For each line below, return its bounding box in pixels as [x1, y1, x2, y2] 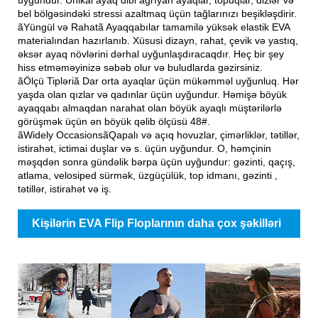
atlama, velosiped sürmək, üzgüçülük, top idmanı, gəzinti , [18, 169, 278, 181]
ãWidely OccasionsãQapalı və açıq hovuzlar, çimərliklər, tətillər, [18, 128, 300, 141]
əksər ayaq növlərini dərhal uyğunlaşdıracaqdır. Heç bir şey [18, 48, 284, 60]
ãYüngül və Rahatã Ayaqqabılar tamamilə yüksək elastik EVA [18, 21, 290, 33]
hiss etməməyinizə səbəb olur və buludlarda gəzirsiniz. [18, 61, 263, 73]
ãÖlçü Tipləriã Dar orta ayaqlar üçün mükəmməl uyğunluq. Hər [18, 75, 299, 87]
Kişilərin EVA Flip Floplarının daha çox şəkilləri [32, 216, 281, 229]
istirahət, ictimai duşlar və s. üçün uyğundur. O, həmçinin [18, 142, 271, 154]
